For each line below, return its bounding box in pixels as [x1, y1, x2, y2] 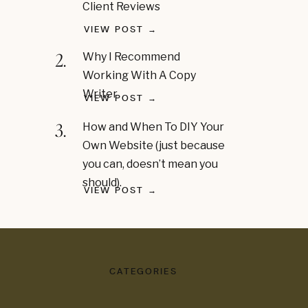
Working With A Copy [82, 69, 196, 82]
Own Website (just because [82, 139, 225, 152]
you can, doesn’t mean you [82, 157, 218, 170]
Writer [82, 87, 118, 100]
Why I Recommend [82, 50, 180, 63]
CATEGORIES [109, 266, 177, 276]
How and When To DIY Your [82, 120, 224, 133]
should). [82, 176, 122, 189]
